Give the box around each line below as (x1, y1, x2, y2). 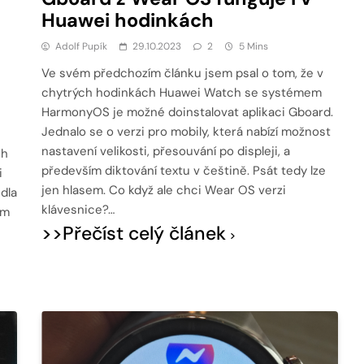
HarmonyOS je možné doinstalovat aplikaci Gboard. (41, 104, 334, 121)
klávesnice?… (41, 201, 115, 219)
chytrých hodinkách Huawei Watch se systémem (41, 84, 323, 102)
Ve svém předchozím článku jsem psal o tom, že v (41, 65, 324, 82)
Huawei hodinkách (41, 8, 214, 33)
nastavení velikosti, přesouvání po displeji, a (41, 143, 291, 160)
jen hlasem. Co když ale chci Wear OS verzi (41, 182, 287, 199)
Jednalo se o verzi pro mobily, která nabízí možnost (41, 123, 331, 141)
